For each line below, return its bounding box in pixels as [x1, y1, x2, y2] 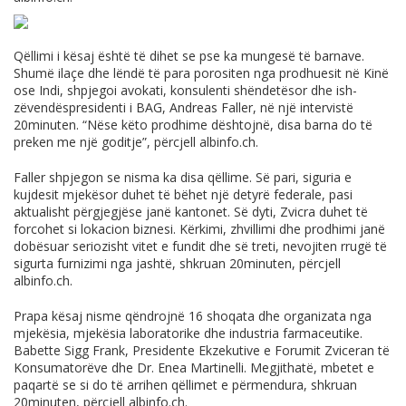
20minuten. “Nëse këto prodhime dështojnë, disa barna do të [14, 115, 372, 133]
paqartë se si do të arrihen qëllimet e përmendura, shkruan [14, 375, 357, 393]
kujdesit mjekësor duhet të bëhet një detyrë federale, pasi [14, 185, 353, 203]
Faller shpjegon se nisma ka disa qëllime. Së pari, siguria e [14, 168, 352, 186]
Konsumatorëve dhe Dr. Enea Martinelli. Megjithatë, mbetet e [14, 358, 374, 376]
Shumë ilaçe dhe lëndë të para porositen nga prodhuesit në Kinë [14, 63, 389, 82]
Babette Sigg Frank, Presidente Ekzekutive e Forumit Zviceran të [14, 341, 390, 359]
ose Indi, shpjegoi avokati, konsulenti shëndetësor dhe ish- [14, 81, 357, 99]
